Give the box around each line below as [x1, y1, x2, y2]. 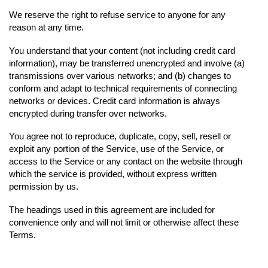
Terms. [9, 229, 36, 240]
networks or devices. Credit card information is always [9, 95, 220, 106]
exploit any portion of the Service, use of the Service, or [9, 144, 224, 154]
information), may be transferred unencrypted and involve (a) [9, 57, 245, 68]
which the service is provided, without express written [9, 169, 217, 179]
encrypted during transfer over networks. [9, 108, 167, 118]
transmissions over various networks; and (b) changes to [9, 70, 231, 81]
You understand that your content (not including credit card [9, 45, 235, 56]
